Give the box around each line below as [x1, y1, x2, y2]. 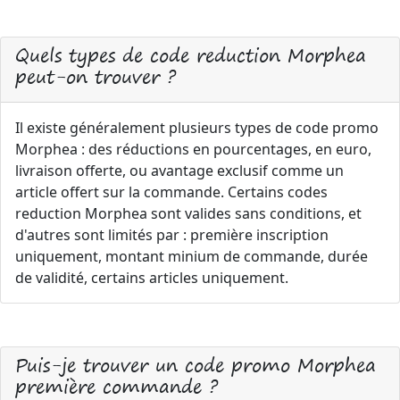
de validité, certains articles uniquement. [15, 268, 288, 287]
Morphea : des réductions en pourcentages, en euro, [15, 139, 371, 159]
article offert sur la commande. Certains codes [15, 182, 328, 202]
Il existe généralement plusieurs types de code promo [15, 118, 379, 137]
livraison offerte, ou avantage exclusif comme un [15, 161, 344, 180]
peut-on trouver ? [15, 61, 176, 92]
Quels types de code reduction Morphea [15, 39, 366, 71]
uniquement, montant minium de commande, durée [15, 246, 368, 266]
